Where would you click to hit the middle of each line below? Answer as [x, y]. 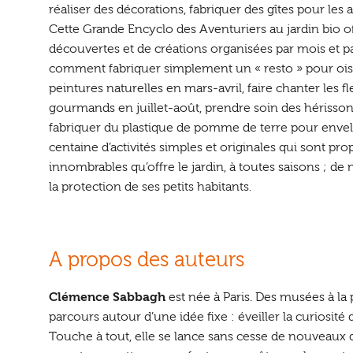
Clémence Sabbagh [108, 297]
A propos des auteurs [147, 260]
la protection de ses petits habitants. [150, 187]
